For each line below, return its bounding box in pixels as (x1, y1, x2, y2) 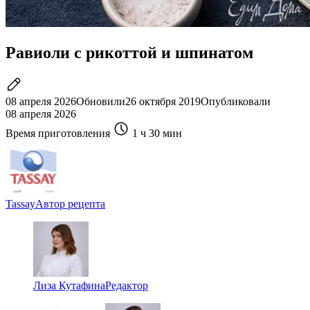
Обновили (76, 95, 125, 107)
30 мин (149, 127, 182, 139)
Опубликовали (201, 95, 271, 107)
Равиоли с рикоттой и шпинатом (6, 43, 253, 62)
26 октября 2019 (125, 95, 201, 107)
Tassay (6, 197, 35, 210)
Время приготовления (6, 127, 110, 139)
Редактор (105, 279, 148, 291)
